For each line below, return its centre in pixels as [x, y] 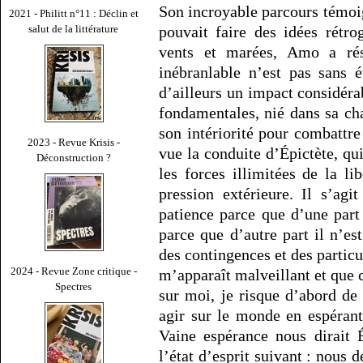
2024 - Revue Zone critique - [74, 271]
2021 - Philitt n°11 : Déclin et [74, 13]
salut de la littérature [74, 28]
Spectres [74, 286]
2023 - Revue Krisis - [74, 142]
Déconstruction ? [74, 157]
